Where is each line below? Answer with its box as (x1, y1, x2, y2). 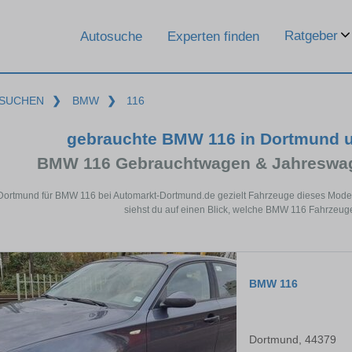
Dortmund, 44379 (249, 333, 336, 346)
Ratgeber (284, 28, 338, 43)
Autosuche (80, 28, 142, 44)
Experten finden (167, 28, 259, 44)
